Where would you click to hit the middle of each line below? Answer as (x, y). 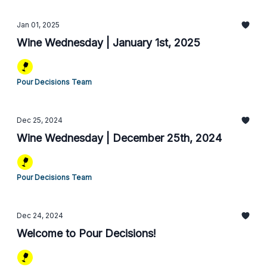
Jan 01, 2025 (38, 25)
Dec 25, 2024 (40, 120)
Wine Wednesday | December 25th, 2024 (119, 138)
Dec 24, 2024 (40, 215)
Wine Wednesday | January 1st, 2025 (108, 43)
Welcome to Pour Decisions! (86, 233)
